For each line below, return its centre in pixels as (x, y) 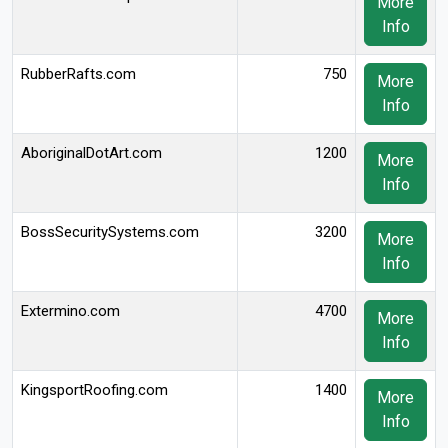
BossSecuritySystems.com (110, 232)
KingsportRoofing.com (94, 390)
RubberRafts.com (78, 74)
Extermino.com (70, 311)
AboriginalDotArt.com (91, 153)
